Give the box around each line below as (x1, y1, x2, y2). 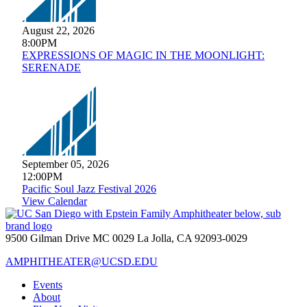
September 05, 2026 (22, 158, 109, 171)
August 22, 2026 (22, 25, 95, 37)
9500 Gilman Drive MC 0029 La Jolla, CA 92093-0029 (5, 232, 247, 245)
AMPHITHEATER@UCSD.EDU (5, 256, 158, 268)
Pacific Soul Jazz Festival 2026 (22, 183, 156, 195)
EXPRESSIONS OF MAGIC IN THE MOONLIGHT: (22, 49, 265, 62)
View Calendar (22, 195, 87, 208)
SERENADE (22, 62, 81, 74)
